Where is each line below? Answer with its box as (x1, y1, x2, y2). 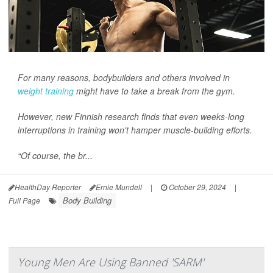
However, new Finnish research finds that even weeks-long (18, 110, 244, 123)
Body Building (63, 194, 112, 207)
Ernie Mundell (96, 182, 142, 193)
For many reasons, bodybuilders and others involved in (18, 71, 230, 84)
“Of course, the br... (18, 149, 93, 162)
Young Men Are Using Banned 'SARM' (18, 255, 204, 270)
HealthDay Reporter (15, 182, 81, 193)
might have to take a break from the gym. (74, 85, 235, 97)
